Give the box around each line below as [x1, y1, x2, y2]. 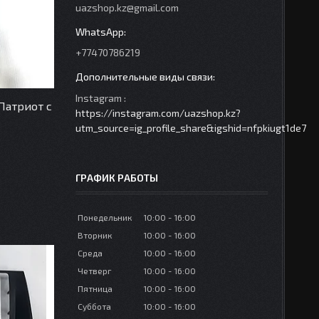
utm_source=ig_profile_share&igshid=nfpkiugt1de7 [75, 122, 306, 134]
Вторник [78, 230, 112, 240]
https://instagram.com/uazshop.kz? [75, 107, 241, 119]
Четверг [78, 266, 112, 276]
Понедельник [78, 212, 132, 222]
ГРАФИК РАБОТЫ [75, 172, 158, 184]
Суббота [78, 301, 111, 311]
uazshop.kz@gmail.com [75, 1, 179, 14]
